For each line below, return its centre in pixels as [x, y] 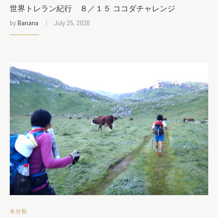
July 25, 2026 [72, 23]
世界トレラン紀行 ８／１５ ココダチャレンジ [92, 9]
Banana [28, 23]
